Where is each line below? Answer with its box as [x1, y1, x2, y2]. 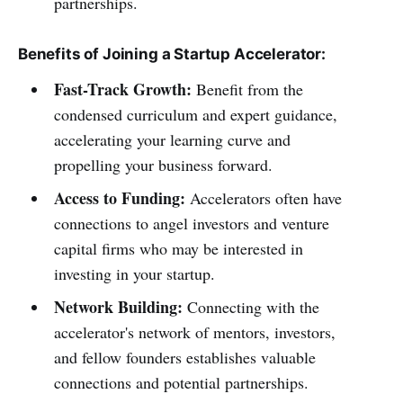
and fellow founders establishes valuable [53, 346, 316, 368]
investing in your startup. [53, 263, 215, 284]
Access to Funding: [53, 186, 185, 210]
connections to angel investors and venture [53, 212, 329, 234]
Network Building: [53, 295, 183, 318]
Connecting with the [182, 296, 319, 318]
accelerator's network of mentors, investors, [53, 321, 336, 343]
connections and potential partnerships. [53, 372, 309, 393]
